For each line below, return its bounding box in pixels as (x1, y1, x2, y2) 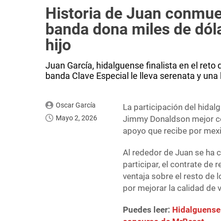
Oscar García (55, 101, 96, 110)
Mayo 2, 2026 (56, 114, 97, 122)
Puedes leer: (123, 205, 173, 215)
